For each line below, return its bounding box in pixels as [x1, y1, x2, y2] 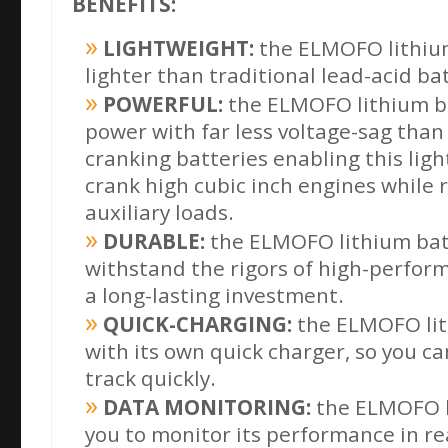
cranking [85, 144, 176, 173]
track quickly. [85, 364, 216, 393]
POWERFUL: [103, 90, 223, 119]
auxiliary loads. [85, 198, 234, 227]
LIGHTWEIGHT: [103, 34, 254, 63]
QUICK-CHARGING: [103, 310, 292, 339]
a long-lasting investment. [85, 281, 344, 310]
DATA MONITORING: [103, 393, 311, 422]
